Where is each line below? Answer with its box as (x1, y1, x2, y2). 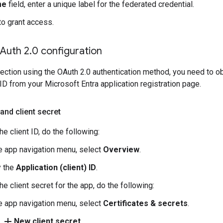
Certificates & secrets (103, 199, 188, 208)
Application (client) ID (16, 163, 96, 172)
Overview (103, 145, 139, 154)
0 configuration (32, 45, 102, 57)
